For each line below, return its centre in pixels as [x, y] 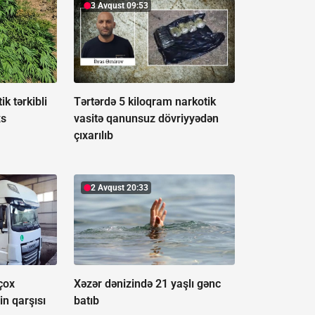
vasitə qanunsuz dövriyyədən [146, 118]
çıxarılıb [93, 135]
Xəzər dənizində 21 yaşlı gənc [147, 283]
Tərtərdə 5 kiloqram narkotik [144, 101]
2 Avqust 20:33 [119, 187]
